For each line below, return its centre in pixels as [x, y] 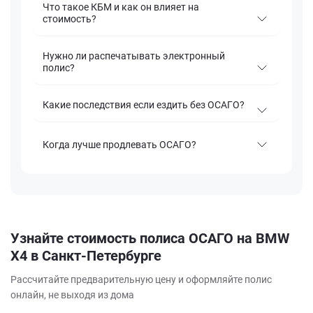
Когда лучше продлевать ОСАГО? [119, 144]
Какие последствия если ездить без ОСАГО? [144, 105]
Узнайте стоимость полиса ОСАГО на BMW [150, 239]
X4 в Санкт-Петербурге [86, 256]
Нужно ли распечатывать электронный [134, 56]
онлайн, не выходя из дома [72, 295]
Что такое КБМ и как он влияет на [121, 7]
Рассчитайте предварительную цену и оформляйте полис [141, 280]
